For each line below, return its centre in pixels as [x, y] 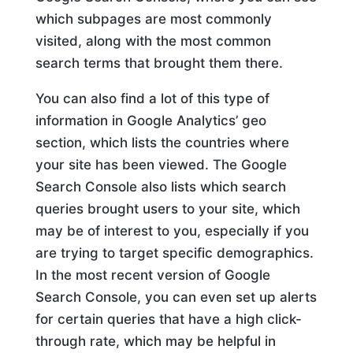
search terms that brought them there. [159, 63]
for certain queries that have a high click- [168, 320]
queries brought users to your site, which [167, 209]
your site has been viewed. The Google [161, 165]
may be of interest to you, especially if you [172, 231]
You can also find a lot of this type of [152, 99]
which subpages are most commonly [153, 19]
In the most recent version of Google [152, 275]
